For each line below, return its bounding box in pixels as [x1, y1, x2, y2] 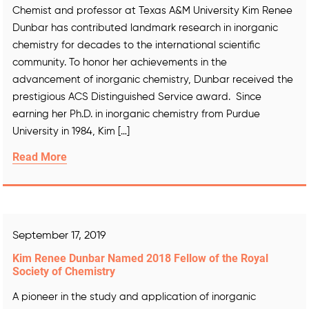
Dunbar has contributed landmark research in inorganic [12, 22, 278, 33]
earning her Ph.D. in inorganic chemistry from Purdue [12, 108, 260, 119]
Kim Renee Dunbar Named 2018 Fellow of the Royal [12, 251, 268, 265]
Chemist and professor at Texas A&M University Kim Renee [12, 5, 292, 16]
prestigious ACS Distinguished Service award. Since [12, 91, 261, 102]
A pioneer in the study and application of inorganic [12, 291, 256, 302]
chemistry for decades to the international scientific [12, 39, 260, 50]
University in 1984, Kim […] [12, 126, 130, 137]
